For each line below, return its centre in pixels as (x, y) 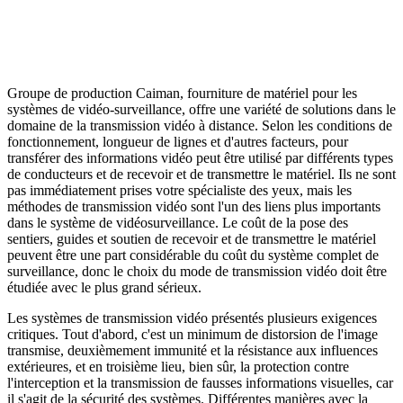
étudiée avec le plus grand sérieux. (104, 288)
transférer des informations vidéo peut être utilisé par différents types (200, 158)
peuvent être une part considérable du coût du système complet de (193, 255)
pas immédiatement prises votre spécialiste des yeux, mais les (179, 191)
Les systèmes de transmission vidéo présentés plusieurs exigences (192, 318)
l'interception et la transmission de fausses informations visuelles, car (200, 383)
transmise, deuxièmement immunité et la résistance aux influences (193, 351)
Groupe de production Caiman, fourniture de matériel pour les (182, 94)
